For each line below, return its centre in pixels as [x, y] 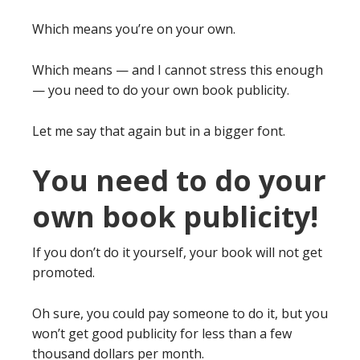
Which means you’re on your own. [134, 29]
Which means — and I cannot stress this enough [178, 70]
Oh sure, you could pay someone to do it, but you [180, 313]
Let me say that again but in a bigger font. [159, 131]
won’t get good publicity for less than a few [162, 333]
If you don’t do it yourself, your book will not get [177, 252]
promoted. [63, 272]
